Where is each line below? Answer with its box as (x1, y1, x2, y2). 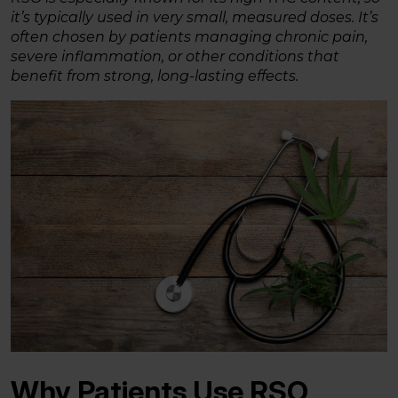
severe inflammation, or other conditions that (11, 48, 339, 66)
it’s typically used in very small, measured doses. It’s (11, 9, 378, 27)
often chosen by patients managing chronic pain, (11, 28, 368, 46)
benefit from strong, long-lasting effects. (11, 68, 298, 85)
